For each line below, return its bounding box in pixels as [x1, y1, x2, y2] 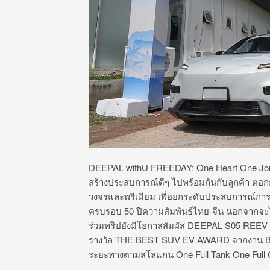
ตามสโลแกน [124, 248, 176, 261]
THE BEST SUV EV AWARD [115, 233, 232, 246]
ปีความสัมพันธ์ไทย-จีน [136, 204, 226, 218]
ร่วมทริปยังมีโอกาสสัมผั [89, 219, 180, 232]
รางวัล [89, 233, 115, 246]
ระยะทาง [89, 248, 124, 261]
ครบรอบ [89, 204, 124, 218]
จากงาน [232, 233, 265, 246]
